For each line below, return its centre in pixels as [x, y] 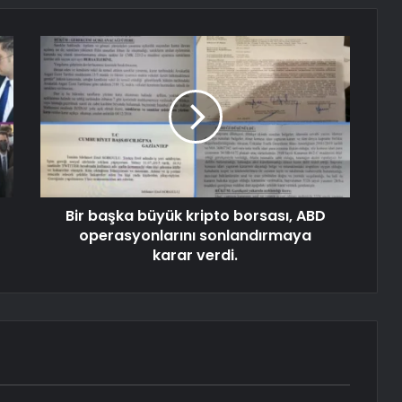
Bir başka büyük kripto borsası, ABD [195, 216]
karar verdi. [195, 256]
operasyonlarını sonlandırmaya [195, 236]
